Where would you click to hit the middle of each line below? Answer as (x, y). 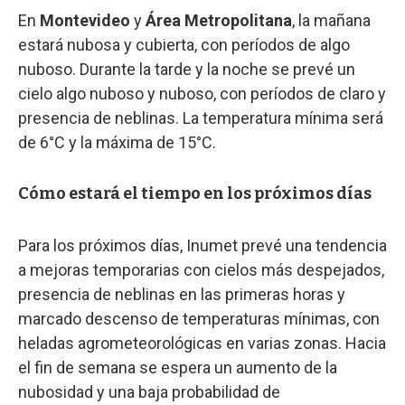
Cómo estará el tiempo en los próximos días (195, 194)
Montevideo (85, 21)
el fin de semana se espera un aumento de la (178, 368)
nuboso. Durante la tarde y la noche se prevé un (187, 70)
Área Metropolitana (219, 21)
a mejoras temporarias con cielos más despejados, (201, 270)
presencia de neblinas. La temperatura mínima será (201, 118)
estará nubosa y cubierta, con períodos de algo (184, 45)
